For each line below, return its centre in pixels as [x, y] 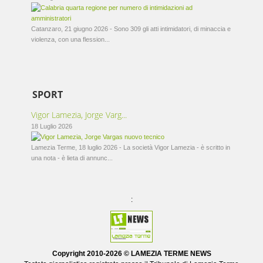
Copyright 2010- [79, 253]
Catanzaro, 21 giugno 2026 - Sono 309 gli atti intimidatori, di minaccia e [131, 29]
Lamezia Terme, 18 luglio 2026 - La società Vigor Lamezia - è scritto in [131, 147]
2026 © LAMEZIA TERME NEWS [158, 253]
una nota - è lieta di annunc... [72, 158]
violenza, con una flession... [71, 39]
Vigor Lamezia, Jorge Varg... [79, 115]
